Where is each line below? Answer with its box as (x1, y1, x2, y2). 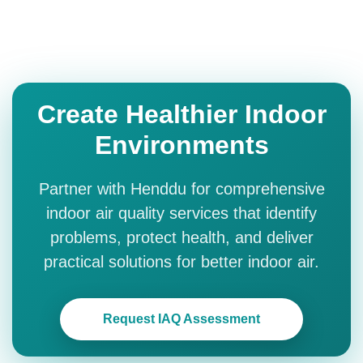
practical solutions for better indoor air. (44, 253, 319, 271)
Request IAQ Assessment (103, 312, 260, 327)
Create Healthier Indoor (36, 100, 327, 130)
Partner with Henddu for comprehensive (38, 180, 325, 199)
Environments (94, 130, 269, 160)
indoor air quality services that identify (46, 204, 317, 223)
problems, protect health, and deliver (49, 228, 314, 247)
